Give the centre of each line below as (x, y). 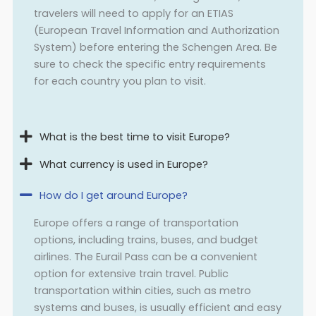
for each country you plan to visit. (120, 81)
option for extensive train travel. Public (131, 274)
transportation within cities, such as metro (142, 291)
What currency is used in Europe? (123, 165)
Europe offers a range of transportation (136, 223)
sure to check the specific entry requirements (150, 64)
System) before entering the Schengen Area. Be (155, 47)
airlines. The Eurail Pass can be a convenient (145, 257)
